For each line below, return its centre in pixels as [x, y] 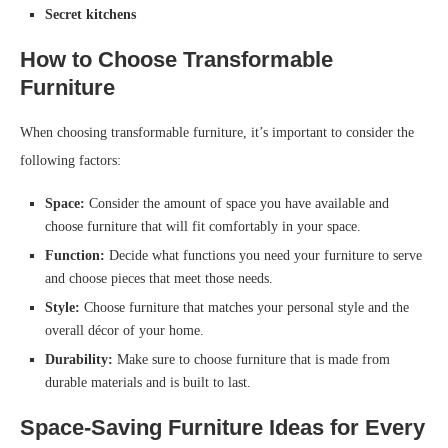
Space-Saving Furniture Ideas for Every [222, 428]
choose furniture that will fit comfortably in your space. [203, 227]
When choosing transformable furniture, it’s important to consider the [217, 133]
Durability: [79, 360]
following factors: [70, 161]
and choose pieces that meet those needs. [159, 279]
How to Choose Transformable [176, 60]
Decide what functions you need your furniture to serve [263, 256]
